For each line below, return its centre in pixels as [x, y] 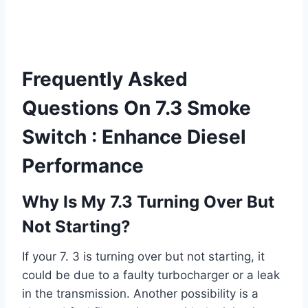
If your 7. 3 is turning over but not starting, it [143, 257]
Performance [83, 166]
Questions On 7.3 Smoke [136, 108]
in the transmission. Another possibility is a [140, 294]
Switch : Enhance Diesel [134, 137]
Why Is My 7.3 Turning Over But [148, 202]
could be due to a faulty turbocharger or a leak [151, 275]
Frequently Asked [105, 79]
